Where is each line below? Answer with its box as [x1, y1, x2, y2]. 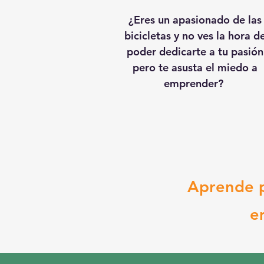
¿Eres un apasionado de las [128, 13, 262, 27]
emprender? [163, 77, 226, 90]
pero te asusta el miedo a [132, 61, 258, 74]
